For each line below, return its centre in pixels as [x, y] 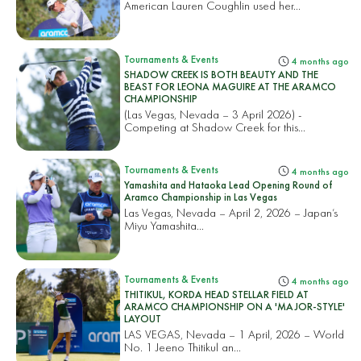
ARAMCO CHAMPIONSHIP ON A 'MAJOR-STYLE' [235, 306]
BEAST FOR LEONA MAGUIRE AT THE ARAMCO [230, 87]
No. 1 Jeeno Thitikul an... [183, 346]
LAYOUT [143, 318]
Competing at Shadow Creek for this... [215, 127]
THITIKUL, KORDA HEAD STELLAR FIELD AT [217, 294]
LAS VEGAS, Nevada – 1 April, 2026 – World [234, 334]
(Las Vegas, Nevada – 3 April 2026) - [214, 114]
